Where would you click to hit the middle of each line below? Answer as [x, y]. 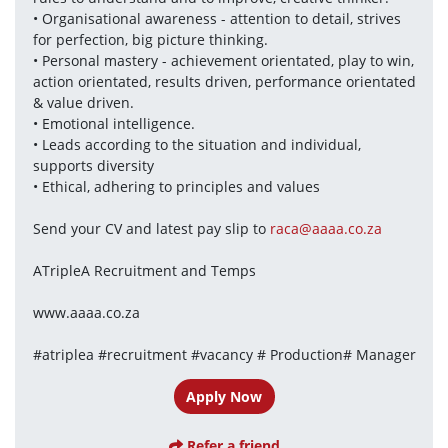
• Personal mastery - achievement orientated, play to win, [223, 60]
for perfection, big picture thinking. [150, 39]
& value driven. [83, 102]
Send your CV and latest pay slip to [151, 228]
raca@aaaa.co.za [325, 228]
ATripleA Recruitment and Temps [144, 270]
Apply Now [224, 397]
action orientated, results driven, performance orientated [224, 81]
